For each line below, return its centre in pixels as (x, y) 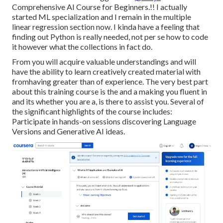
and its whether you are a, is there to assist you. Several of (108, 102)
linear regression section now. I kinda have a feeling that (106, 27)
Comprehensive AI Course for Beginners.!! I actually (100, 7)
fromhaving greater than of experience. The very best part (110, 82)
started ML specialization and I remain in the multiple (102, 17)
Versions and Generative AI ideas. (68, 131)
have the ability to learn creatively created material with (106, 72)
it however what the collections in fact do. (82, 47)
